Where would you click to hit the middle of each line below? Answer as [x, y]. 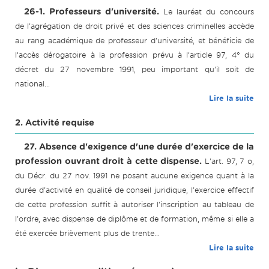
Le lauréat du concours [209, 12]
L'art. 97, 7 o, [230, 162]
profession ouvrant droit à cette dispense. [109, 161]
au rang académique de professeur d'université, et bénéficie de [134, 41]
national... [32, 84]
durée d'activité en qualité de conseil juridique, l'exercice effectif [134, 190]
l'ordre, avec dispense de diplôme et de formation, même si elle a [134, 219]
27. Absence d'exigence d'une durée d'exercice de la [139, 147]
